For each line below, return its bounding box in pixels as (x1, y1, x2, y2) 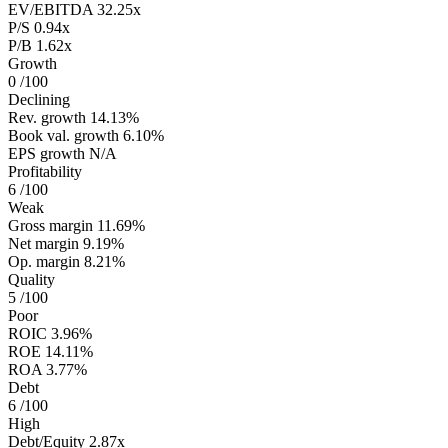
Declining (8, 91, 70, 109)
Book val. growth (8, 127, 119, 145)
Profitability (8, 163, 82, 181)
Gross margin (8, 217, 93, 235)
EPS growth (8, 145, 85, 163)
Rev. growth (8, 109, 86, 127)
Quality (8, 271, 55, 289)
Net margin (8, 235, 79, 253)
